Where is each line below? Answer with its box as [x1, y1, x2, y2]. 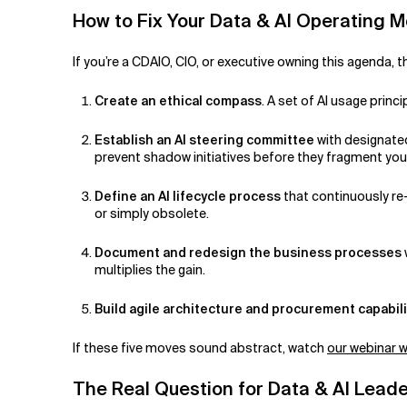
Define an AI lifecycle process [94, 187, 281, 204]
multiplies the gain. [94, 261, 208, 278]
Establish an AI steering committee [94, 131, 314, 148]
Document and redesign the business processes [94, 243, 402, 261]
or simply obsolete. [94, 204, 214, 222]
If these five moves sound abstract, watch [73, 339, 327, 356]
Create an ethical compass [94, 92, 262, 109]
